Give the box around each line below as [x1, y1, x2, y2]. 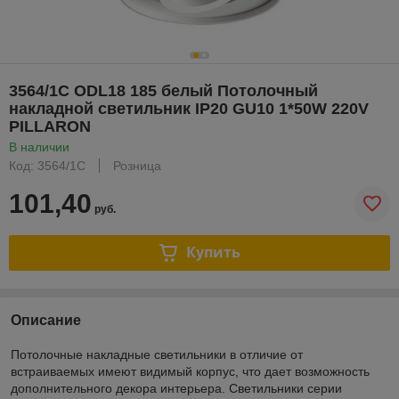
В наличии [9, 139, 69, 154]
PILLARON [9, 117, 91, 135]
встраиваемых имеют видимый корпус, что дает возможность [11, 363, 370, 379]
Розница [113, 158, 161, 173]
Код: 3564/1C [9, 158, 85, 173]
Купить [185, 242, 240, 263]
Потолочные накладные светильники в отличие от [11, 346, 303, 362]
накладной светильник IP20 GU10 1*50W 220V [9, 99, 369, 118]
